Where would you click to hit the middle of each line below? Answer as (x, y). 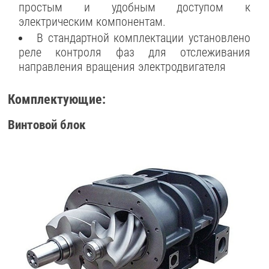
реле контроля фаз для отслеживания (134, 53)
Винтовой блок (47, 125)
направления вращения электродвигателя (122, 67)
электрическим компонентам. (92, 21)
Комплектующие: (57, 99)
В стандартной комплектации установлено (144, 38)
